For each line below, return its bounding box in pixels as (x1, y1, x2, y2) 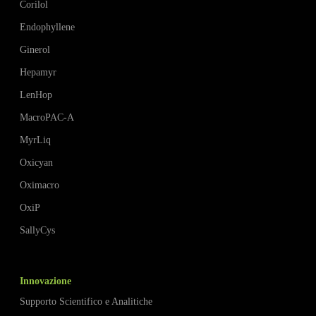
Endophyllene (20, 22, 75, 32)
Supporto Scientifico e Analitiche (20, 296, 153, 307)
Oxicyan (20, 157, 54, 168)
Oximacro (20, 180, 60, 190)
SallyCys (20, 225, 56, 236)
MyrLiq (20, 135, 51, 145)
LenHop (20, 90, 53, 100)
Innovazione (20, 276, 72, 286)
